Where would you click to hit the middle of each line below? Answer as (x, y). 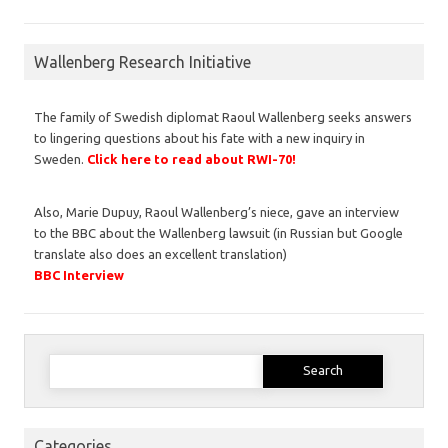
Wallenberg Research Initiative (142, 61)
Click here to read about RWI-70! (191, 158)
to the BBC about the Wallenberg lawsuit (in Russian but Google (218, 232)
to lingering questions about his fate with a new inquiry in (199, 137)
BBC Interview (79, 274)
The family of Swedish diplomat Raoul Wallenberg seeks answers (223, 116)
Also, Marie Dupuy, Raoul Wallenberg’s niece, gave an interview (216, 211)
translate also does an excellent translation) (160, 253)
